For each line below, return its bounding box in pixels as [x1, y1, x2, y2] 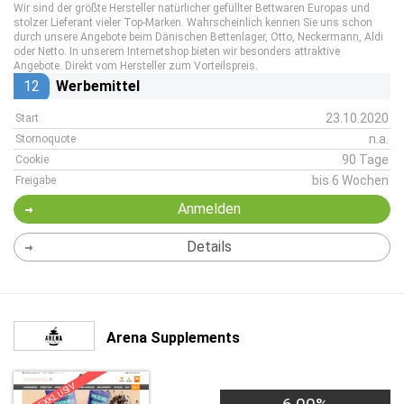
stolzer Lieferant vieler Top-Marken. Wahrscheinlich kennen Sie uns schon [14, 16, 372, 29]
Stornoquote [15, 133, 76, 145]
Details [186, 238, 232, 255]
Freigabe [15, 174, 56, 187]
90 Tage [342, 152, 389, 167]
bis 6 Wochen [312, 173, 389, 188]
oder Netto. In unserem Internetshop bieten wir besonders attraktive [14, 45, 340, 58]
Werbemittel [56, 78, 140, 95]
